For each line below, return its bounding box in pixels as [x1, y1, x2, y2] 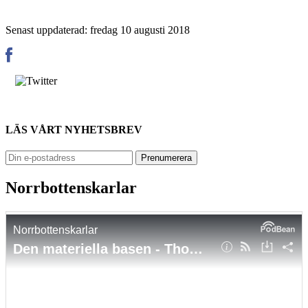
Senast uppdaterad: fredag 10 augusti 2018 [5, 23, 190, 36]
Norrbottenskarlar [5, 179, 137, 197]
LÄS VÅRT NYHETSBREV [5, 124, 142, 136]
